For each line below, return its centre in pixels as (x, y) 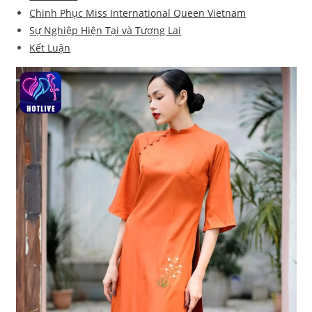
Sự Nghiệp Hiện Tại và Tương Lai (106, 31)
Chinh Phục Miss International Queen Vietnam (138, 13)
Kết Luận (50, 48)
